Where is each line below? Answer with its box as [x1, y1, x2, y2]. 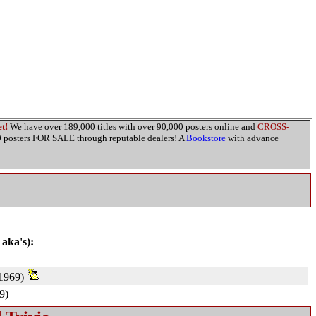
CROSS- [257, 121, 289, 132]
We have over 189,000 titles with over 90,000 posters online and [8, 121, 257, 132]
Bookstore [186, 133, 226, 143]
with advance [226, 133, 279, 143]
